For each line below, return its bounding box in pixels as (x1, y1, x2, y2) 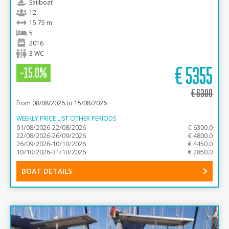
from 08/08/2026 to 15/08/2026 (16, 99, 107, 107)
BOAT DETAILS (21, 166, 72, 176)
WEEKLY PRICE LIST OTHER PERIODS (16, 114, 116, 123)
